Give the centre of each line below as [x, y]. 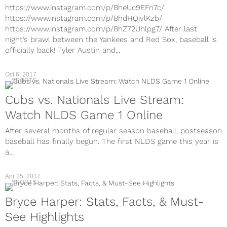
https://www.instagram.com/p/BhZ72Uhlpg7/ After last [101, 29]
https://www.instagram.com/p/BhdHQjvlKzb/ [84, 18]
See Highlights [45, 217]
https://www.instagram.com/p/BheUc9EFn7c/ [85, 8]
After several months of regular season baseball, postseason [113, 131]
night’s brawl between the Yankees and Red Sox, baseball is [111, 40]
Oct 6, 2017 [21, 74]
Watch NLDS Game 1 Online [84, 115]
